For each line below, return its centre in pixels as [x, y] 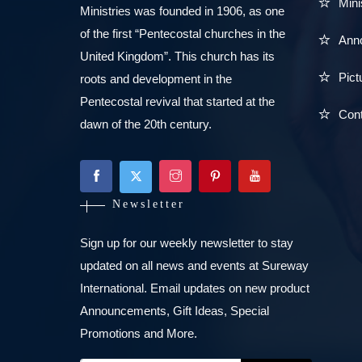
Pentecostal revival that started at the [177, 102]
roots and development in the [156, 79]
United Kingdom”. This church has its [177, 57]
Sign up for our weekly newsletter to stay [187, 243]
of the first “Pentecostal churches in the [183, 34]
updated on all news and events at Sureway [194, 266]
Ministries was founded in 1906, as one [182, 11]
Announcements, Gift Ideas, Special [175, 311]
